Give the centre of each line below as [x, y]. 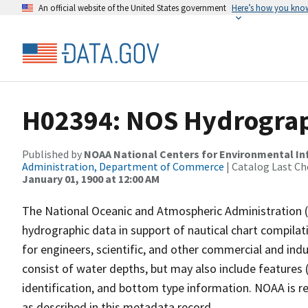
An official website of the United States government [132, 8]
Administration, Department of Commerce [123, 166]
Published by [53, 154]
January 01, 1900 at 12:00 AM [91, 179]
